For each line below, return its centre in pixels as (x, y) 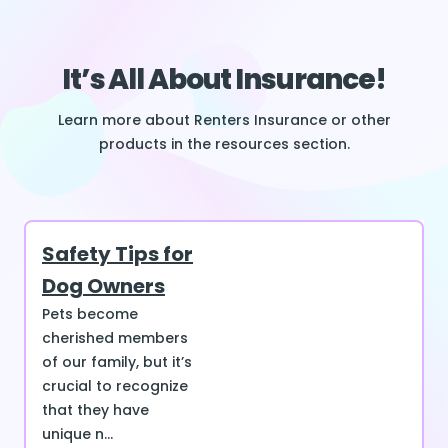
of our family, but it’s (117, 362)
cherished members (115, 338)
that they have (95, 410)
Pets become (90, 314)
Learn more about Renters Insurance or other (224, 120)
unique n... (77, 434)
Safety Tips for (117, 254)
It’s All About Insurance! (224, 80)
